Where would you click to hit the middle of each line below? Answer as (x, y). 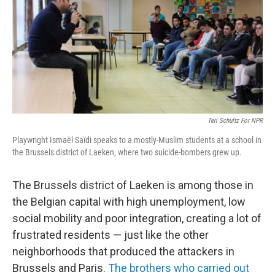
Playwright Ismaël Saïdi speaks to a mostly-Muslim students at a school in (137, 140)
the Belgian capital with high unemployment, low (129, 202)
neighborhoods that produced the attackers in (123, 252)
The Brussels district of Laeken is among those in (133, 185)
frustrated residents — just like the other (110, 235)
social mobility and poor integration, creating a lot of (137, 219)
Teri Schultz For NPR (235, 121)
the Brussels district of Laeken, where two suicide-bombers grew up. (127, 153)
